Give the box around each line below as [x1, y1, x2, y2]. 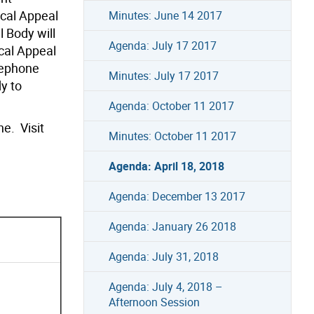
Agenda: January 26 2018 [108, 218, 236, 234]
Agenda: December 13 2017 [108, 188, 245, 204]
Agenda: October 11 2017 [108, 97, 234, 114]
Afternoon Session [108, 294, 200, 310]
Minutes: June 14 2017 [108, 7, 222, 23]
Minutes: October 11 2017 [108, 128, 236, 144]
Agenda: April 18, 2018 [108, 158, 224, 174]
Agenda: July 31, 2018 [108, 248, 219, 264]
